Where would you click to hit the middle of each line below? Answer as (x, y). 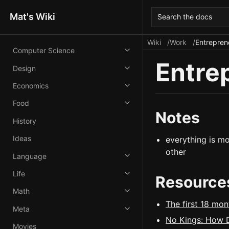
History (24, 121)
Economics (30, 86)
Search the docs (185, 17)
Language (29, 156)
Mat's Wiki (33, 17)
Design (24, 68)
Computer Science (43, 51)
